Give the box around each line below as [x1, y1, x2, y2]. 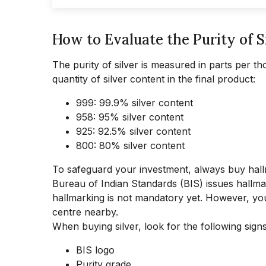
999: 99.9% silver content [76, 97, 193, 109]
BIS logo [76, 244, 115, 256]
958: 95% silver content [76, 111, 183, 123]
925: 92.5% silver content [76, 125, 191, 137]
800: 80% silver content [76, 140, 185, 151]
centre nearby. [52, 206, 118, 218]
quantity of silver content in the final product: [52, 73, 255, 85]
